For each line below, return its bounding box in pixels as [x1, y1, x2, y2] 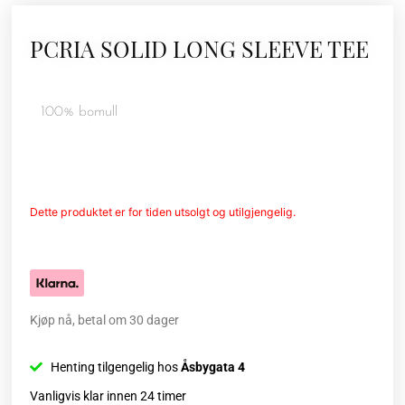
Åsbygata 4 [180, 359, 245, 374]
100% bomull [40, 105, 118, 120]
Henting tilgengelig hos [50, 359, 181, 374]
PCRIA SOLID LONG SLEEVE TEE [30, 33, 370, 63]
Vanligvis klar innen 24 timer [30, 388, 187, 403]
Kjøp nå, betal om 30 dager [30, 312, 180, 327]
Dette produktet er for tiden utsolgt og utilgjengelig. [30, 205, 297, 220]
